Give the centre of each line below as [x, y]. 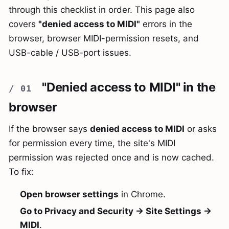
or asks [201, 129]
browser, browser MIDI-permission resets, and [104, 39]
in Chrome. [142, 194]
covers [24, 24]
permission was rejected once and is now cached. [111, 157]
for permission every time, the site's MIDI [92, 143]
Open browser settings [70, 194]
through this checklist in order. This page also [102, 10]
